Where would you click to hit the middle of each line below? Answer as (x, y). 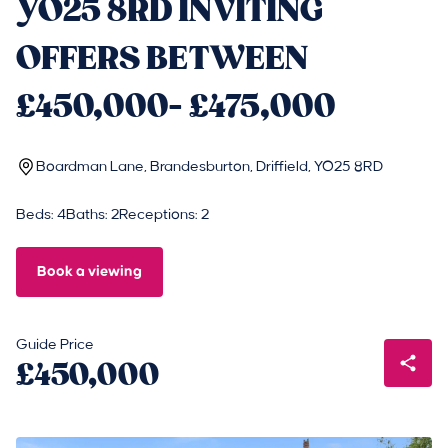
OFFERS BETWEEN (162, 58)
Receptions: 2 (164, 215)
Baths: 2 (92, 215)
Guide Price (55, 345)
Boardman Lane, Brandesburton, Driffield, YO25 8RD (209, 167)
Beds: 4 (41, 215)
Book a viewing (89, 271)
